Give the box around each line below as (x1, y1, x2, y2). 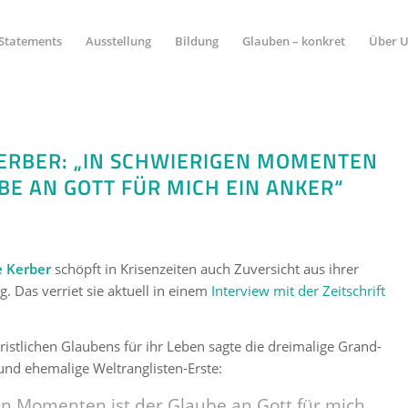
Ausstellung (85, 33, 151, 49)
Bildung (174, 33, 219, 49)
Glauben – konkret (241, 33, 345, 49)
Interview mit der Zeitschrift (211, 280, 385, 300)
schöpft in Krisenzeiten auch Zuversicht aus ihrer (51, 259, 359, 278)
